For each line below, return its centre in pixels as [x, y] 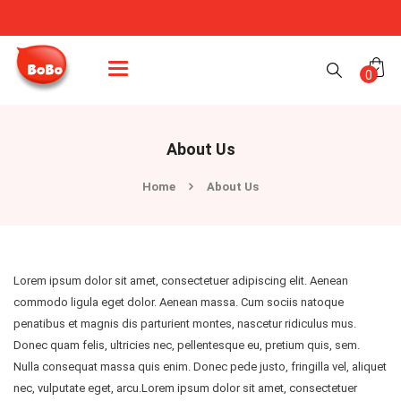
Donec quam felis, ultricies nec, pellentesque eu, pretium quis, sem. [187, 345]
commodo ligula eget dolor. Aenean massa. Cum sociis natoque [179, 302]
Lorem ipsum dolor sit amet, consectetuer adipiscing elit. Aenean [181, 280]
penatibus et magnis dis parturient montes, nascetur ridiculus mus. [185, 323]
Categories [145, 67]
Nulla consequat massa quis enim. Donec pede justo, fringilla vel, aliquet [200, 366]
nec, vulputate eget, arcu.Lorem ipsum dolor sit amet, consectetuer [185, 388]
